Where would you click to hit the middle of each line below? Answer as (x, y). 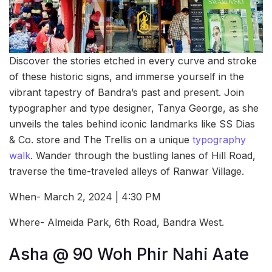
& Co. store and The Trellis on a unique (101, 139)
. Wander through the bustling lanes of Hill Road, (143, 155)
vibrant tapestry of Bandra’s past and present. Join (127, 92)
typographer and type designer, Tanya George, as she (134, 108)
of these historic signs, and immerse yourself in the (127, 76)
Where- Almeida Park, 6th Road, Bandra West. (117, 222)
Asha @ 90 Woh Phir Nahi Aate (129, 254)
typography (219, 139)
